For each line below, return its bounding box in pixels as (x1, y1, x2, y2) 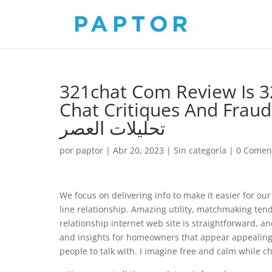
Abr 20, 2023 (113, 144, 164, 156)
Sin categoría (174, 144, 226, 156)
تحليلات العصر (59, 115, 165, 140)
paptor (76, 144, 103, 156)
